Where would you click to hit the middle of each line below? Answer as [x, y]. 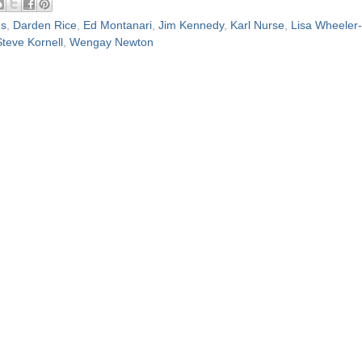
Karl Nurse [257, 25]
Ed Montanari [118, 25]
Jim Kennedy [191, 25]
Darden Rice [45, 25]
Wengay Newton [112, 42]
